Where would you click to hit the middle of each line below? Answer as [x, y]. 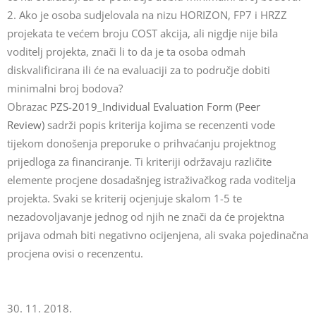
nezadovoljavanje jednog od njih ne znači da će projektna [146, 217]
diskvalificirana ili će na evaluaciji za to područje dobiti [139, 70]
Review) [26, 125]
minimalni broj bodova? [65, 88]
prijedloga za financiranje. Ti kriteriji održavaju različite [139, 162]
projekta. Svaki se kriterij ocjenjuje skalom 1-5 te [124, 198]
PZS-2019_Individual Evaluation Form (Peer [155, 107]
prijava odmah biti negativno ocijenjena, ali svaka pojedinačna [158, 235]
